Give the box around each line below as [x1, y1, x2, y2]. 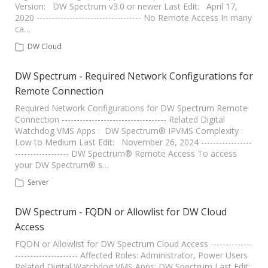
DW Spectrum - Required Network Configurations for [15, 69, 253, 83]
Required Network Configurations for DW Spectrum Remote [15, 102, 248, 114]
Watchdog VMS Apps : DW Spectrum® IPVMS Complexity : [15, 125, 245, 136]
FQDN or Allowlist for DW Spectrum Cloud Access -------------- [15, 238, 252, 249]
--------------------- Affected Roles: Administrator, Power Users [15, 249, 248, 261]
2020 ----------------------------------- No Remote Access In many [15, 12, 252, 23]
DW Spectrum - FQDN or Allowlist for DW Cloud [15, 205, 227, 218]
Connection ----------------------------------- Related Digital [15, 114, 225, 125]
